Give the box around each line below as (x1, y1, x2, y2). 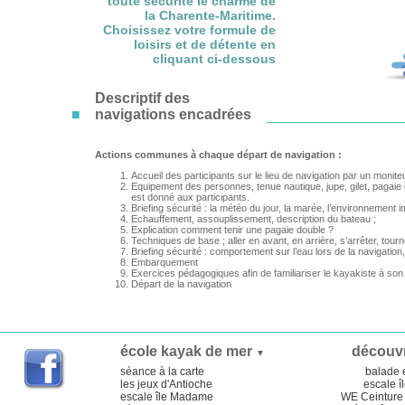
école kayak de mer (120, 344, 256, 359)
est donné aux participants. (131, 192, 250, 202)
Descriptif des (95, 89, 190, 106)
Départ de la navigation (131, 278, 231, 289)
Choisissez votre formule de (103, 23, 276, 37)
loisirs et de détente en (134, 37, 276, 52)
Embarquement (131, 257, 198, 268)
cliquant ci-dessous (153, 52, 276, 66)
